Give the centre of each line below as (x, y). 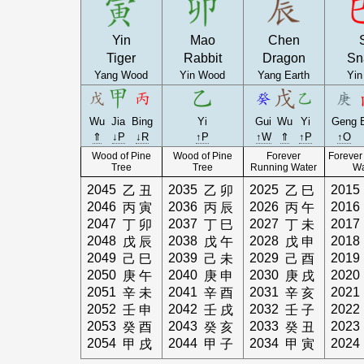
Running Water (284, 167)
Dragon (284, 58)
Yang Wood (121, 75)
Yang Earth (284, 75)
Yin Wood (203, 75)
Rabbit (202, 58)
